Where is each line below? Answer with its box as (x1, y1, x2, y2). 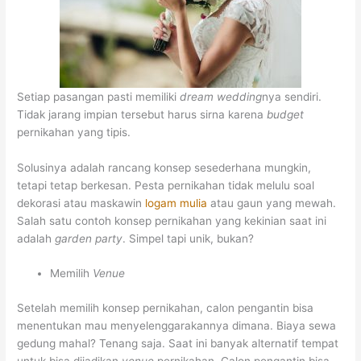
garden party (55, 231, 123, 245)
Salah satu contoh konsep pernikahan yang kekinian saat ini (17, 214, 327, 227)
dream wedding (180, 89, 263, 103)
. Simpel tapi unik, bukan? (122, 231, 255, 245)
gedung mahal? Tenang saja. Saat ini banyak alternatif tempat (17, 336, 339, 350)
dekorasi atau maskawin (17, 196, 146, 210)
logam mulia (145, 196, 208, 210)
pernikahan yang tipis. (17, 125, 131, 139)
